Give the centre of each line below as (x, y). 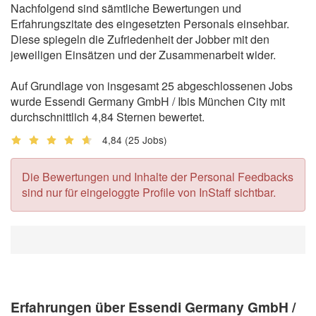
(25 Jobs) (146, 139)
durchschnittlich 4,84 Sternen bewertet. (108, 116)
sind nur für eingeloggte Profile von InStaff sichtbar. (149, 192)
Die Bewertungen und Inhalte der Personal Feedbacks (158, 176)
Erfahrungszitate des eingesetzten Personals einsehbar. (150, 23)
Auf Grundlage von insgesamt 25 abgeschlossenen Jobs (152, 85)
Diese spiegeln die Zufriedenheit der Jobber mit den (140, 39)
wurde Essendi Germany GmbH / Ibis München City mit (148, 101)
